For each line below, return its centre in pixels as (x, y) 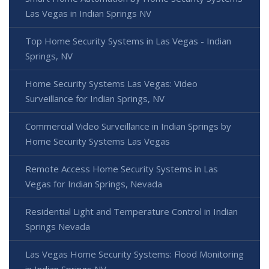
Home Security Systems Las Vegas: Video (111, 84)
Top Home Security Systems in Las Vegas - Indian (128, 41)
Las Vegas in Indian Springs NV (88, 14)
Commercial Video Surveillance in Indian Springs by (128, 126)
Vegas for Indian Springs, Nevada (94, 184)
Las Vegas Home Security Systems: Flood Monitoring (134, 254)
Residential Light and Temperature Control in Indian (131, 212)
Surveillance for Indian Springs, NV (95, 99)
